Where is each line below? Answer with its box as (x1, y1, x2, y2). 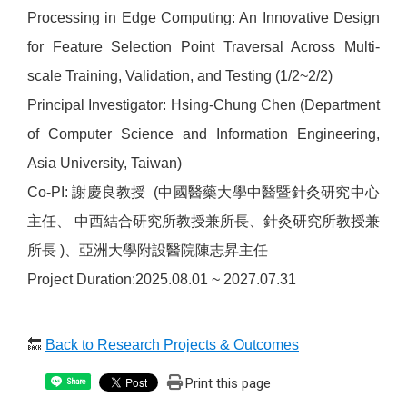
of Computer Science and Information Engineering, (27, 126, 380, 142)
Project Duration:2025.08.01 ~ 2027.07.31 (27, 272, 300, 287)
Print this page (184, 375, 271, 392)
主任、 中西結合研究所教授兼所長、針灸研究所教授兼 (27, 213, 380, 229)
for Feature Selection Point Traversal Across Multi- (27, 39, 380, 55)
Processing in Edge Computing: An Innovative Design (27, 10, 380, 25)
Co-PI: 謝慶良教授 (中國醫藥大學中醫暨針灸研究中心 (27, 184, 380, 200)
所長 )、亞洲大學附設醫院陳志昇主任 (27, 243, 268, 258)
